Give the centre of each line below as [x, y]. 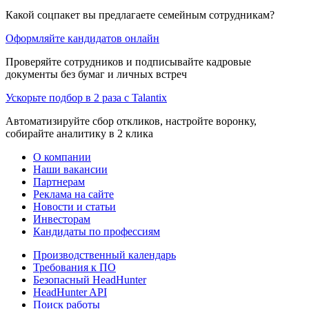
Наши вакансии [70, 169]
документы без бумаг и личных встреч [96, 74]
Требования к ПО [74, 267]
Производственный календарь [104, 255]
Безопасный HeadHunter [90, 279]
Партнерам [59, 181]
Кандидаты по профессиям [97, 231]
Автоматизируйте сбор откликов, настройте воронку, [131, 121]
